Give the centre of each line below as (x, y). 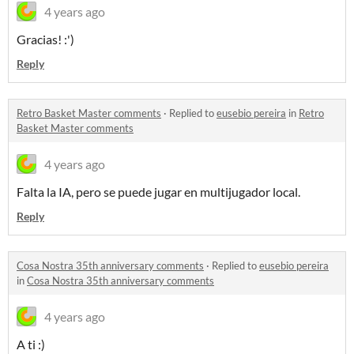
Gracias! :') (45, 40)
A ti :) (31, 345)
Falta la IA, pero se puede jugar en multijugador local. (158, 192)
